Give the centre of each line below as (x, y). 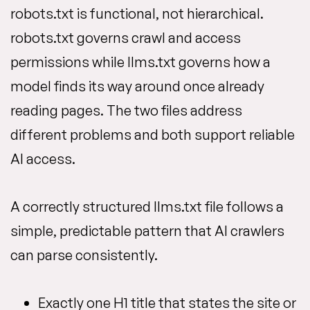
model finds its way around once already (137, 86)
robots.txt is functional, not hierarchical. (137, 14)
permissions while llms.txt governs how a (140, 62)
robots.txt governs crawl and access (126, 38)
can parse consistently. (84, 255)
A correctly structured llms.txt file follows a (147, 207)
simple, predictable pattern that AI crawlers (147, 231)
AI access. (43, 159)
